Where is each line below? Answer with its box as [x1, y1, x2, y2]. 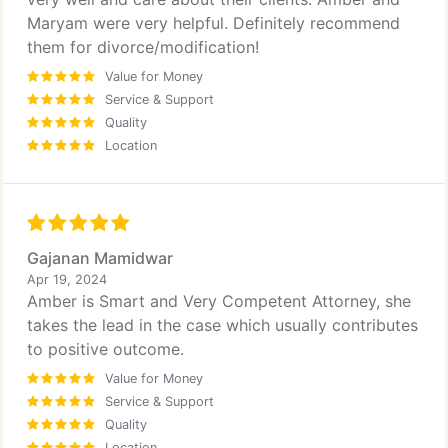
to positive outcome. [27, 339, 184, 359]
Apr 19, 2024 [27, 272, 107, 287]
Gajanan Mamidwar [27, 248, 173, 268]
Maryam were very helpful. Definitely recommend [27, 13, 400, 33]
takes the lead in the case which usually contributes [27, 315, 418, 335]
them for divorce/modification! [27, 37, 259, 57]
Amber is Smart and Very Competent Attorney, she [27, 291, 411, 311]
